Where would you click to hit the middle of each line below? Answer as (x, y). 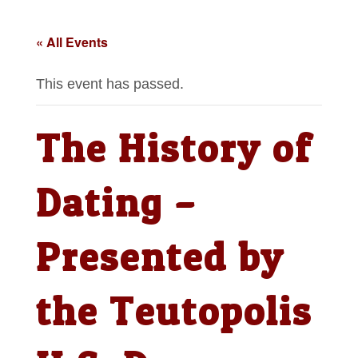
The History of (174, 149)
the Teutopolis (174, 312)
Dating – (116, 203)
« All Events (72, 42)
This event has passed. (109, 84)
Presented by (160, 257)
